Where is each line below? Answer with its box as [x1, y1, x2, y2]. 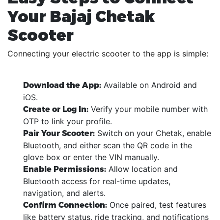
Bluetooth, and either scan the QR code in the [23, 140, 192, 150]
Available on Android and [101, 80, 197, 90]
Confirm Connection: [23, 200, 107, 210]
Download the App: [23, 80, 101, 90]
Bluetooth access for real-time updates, [23, 176, 170, 186]
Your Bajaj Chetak [7, 6, 155, 25]
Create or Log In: [23, 104, 88, 114]
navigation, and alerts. [23, 188, 106, 198]
